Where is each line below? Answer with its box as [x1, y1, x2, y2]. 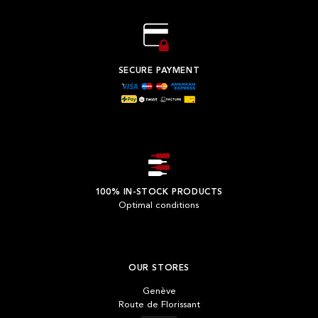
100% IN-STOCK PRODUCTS [94, 188, 224, 197]
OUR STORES [128, 264, 190, 273]
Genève [142, 287, 176, 297]
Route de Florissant [118, 300, 200, 310]
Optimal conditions [119, 201, 199, 211]
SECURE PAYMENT [118, 66, 200, 75]
